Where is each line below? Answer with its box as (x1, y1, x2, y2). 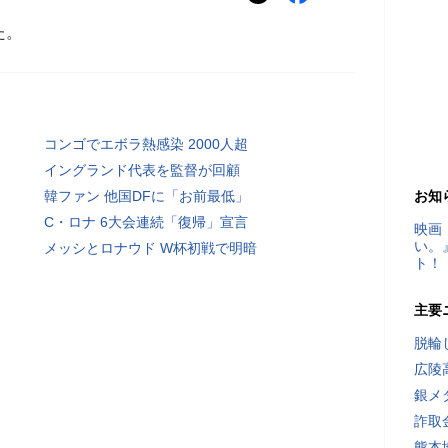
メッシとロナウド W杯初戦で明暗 (44, 240, 257, 256)
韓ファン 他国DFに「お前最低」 (44, 188, 249, 204)
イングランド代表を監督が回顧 (44, 162, 240, 178)
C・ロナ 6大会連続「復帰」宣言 (44, 214, 248, 230)
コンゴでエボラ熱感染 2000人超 (44, 136, 248, 152)
